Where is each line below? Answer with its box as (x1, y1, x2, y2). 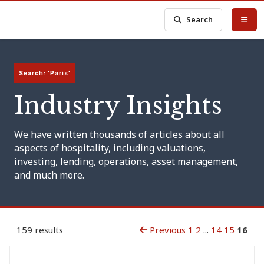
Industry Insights (14, 91, 222, 120)
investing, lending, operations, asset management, (14, 155, 238, 168)
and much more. (14, 169, 84, 181)
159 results (16, 224, 63, 236)
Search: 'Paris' (19, 70, 71, 77)
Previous (147, 224, 186, 236)
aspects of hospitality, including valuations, (14, 141, 206, 154)
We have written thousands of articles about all (14, 128, 225, 141)
